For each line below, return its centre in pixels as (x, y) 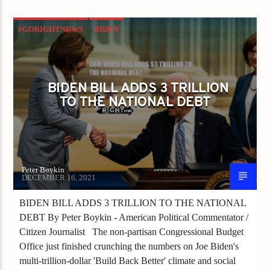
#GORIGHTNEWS (51, 29)
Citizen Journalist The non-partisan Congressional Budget (132, 231)
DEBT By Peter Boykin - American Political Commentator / (134, 217)
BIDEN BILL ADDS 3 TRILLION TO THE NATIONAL (133, 202)
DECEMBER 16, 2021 (59, 177)
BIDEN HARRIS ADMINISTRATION (82, 51)
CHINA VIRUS (44, 72)
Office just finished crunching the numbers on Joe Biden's (129, 246)
